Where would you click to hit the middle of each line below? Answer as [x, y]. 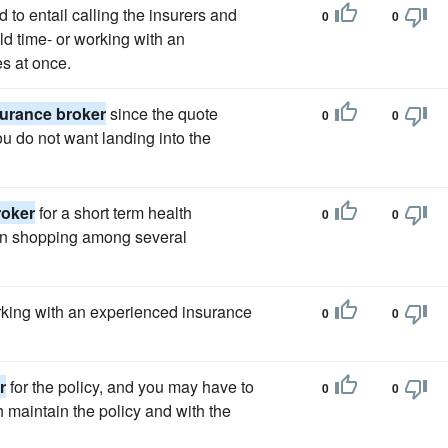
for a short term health [113, 212]
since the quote [162, 113]
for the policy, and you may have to [130, 386]
